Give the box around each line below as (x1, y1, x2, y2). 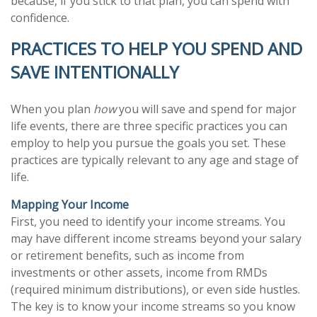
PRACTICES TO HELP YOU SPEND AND (11, 37, 302, 60)
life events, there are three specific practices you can (11, 118, 287, 134)
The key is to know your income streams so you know (11, 299, 295, 314)
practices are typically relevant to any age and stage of (11, 152, 299, 168)
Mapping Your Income (11, 197, 129, 212)
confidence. (11, 10, 69, 25)
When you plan (11, 101, 93, 117)
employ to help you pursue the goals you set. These (11, 135, 286, 151)
